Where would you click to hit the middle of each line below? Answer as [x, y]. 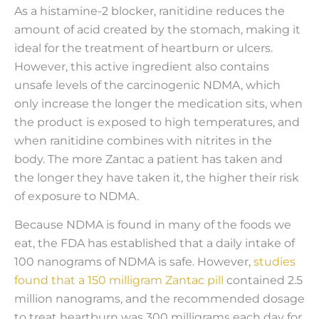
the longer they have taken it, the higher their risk [157, 177]
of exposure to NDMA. [77, 196]
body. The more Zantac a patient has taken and [148, 159]
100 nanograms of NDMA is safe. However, [134, 262]
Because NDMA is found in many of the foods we [153, 225]
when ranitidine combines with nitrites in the [143, 140]
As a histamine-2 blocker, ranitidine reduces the [150, 11]
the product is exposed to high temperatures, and [157, 122]
